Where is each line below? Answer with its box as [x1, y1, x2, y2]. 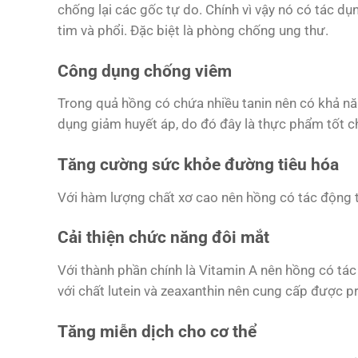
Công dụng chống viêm [58, 61, 232, 81]
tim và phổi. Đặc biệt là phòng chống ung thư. [58, 22, 328, 38]
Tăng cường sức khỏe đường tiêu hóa [58, 155, 339, 175]
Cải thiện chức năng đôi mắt [58, 228, 269, 248]
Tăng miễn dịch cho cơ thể [58, 321, 257, 341]
